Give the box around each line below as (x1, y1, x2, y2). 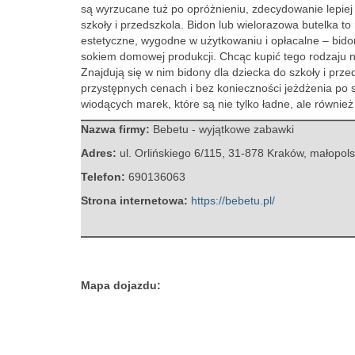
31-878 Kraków (228, 147, 303, 159)
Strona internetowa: (81, 194, 191, 207)
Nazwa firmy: (81, 123, 153, 136)
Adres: (81, 147, 120, 159)
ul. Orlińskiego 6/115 (120, 147, 222, 159)
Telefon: (81, 170, 128, 183)
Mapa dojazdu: (81, 279, 161, 292)
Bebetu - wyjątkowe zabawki (153, 123, 294, 136)
